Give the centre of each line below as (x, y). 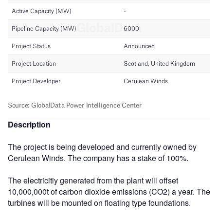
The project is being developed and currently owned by (102, 146)
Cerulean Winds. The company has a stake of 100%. (98, 158)
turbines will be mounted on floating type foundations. (99, 202)
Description (29, 124)
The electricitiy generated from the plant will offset (93, 180)
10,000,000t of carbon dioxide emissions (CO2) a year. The (109, 191)
